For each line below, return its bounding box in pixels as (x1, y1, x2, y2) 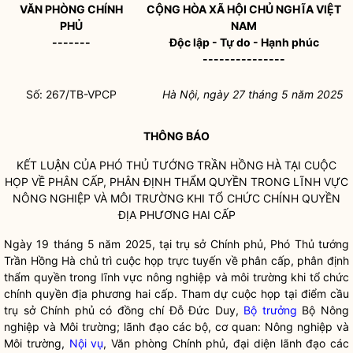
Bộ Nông (296, 303, 350, 317)
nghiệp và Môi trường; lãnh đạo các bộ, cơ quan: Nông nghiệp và (4, 320, 349, 333)
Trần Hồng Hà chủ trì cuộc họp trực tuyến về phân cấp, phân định (4, 254, 349, 267)
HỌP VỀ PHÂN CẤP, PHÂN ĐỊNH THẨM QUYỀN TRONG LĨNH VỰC (5, 175, 348, 188)
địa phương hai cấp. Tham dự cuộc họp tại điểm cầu (67, 287, 350, 300)
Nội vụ (69, 336, 104, 350)
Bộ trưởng (243, 303, 297, 317)
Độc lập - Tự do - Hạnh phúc (169, 35, 319, 49)
